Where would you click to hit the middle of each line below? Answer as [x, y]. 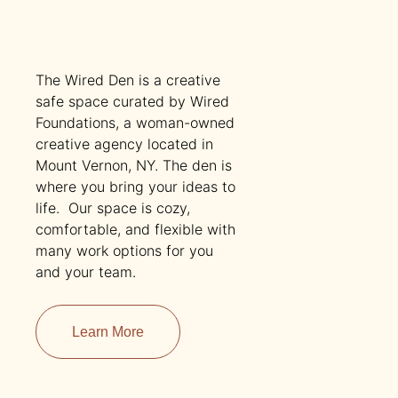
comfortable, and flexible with [136, 230]
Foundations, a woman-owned [135, 123]
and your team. [88, 272]
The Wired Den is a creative [128, 80]
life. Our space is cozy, [113, 208]
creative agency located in [125, 144]
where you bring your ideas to [136, 187]
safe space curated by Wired [133, 102]
